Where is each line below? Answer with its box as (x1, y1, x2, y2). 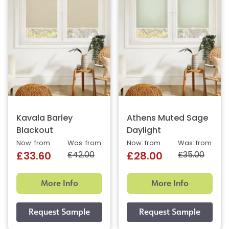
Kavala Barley (16, 114, 73, 123)
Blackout (16, 127, 53, 135)
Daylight (127, 127, 161, 135)
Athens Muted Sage (127, 114, 208, 123)
